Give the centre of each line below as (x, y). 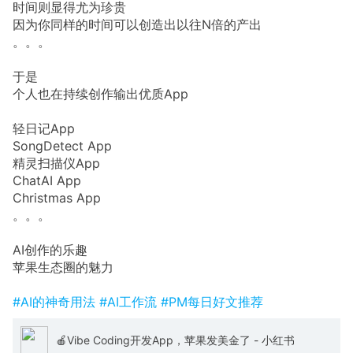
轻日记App (44, 129)
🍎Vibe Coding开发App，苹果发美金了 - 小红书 (175, 340)
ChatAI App (47, 181)
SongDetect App (62, 146)
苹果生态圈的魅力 (63, 268)
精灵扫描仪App (56, 163)
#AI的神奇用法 (56, 302)
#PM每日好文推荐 (212, 302)
